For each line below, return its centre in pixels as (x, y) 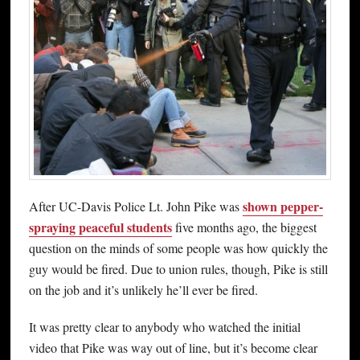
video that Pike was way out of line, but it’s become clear (173, 347)
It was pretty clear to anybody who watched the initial (164, 326)
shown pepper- (282, 206)
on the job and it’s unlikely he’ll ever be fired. (143, 289)
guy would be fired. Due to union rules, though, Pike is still (178, 268)
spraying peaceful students (100, 227)
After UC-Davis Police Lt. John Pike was (135, 206)
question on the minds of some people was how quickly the (178, 247)
